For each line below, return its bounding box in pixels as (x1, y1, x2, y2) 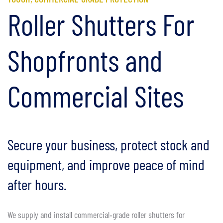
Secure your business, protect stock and (7, 135, 210, 154)
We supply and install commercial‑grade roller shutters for (7, 209, 185, 221)
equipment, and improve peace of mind (7, 155, 205, 174)
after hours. (7, 175, 67, 194)
